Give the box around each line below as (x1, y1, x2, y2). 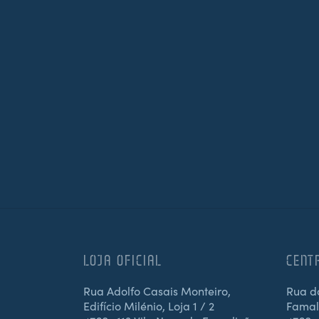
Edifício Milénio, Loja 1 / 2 (83, 297, 214, 313)
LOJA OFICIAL (83, 251, 163, 269)
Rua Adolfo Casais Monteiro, (83, 282, 231, 298)
